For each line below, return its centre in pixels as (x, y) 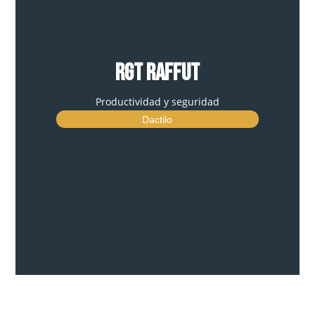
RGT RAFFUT (157, 73)
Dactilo (157, 120)
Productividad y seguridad (157, 102)
